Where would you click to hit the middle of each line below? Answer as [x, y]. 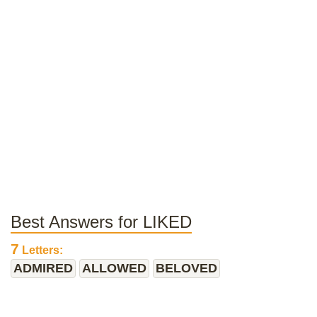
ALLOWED [114, 268]
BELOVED [186, 268]
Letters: [41, 250]
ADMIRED [43, 268]
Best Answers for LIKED [101, 222]
